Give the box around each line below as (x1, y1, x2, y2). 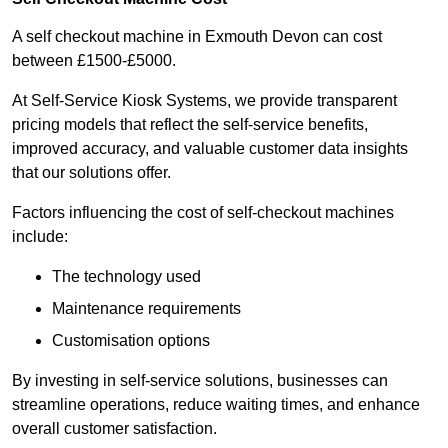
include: (12, 228, 68, 246)
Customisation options (52, 332, 210, 350)
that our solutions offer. (12, 164, 171, 182)
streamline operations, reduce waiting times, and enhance (12, 396, 420, 414)
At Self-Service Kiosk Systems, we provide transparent (12, 92, 397, 110)
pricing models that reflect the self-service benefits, (12, 116, 368, 134)
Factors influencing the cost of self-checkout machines (12, 204, 394, 222)
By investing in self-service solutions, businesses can (12, 372, 388, 390)
